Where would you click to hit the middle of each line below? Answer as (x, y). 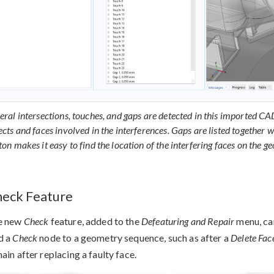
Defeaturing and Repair (188, 221)
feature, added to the (95, 221)
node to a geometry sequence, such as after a (134, 237)
